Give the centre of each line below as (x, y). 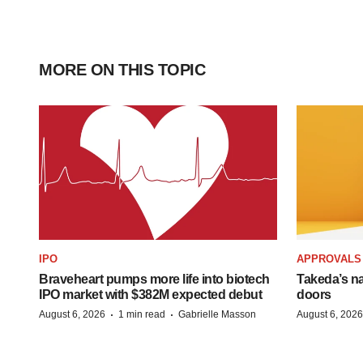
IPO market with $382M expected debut (150, 294)
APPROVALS (329, 258)
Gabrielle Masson (217, 314)
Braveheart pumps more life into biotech (154, 279)
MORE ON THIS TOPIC (122, 70)
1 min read (142, 314)
